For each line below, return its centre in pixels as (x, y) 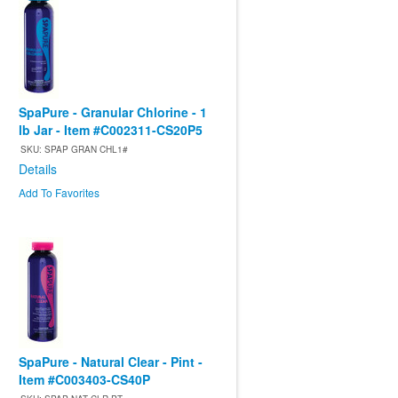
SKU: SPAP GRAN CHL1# (74, 150)
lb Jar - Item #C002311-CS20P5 (111, 130)
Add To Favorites (59, 193)
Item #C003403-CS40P (84, 380)
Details (38, 169)
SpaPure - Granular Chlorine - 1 (113, 112)
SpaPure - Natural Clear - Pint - (111, 362)
